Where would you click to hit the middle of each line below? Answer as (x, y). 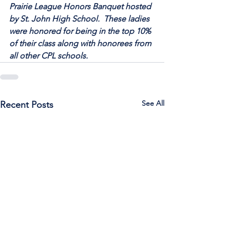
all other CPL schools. (49, 56)
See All (153, 103)
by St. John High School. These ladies (80, 19)
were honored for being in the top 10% (81, 31)
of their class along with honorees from (81, 43)
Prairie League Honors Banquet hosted (81, 6)
